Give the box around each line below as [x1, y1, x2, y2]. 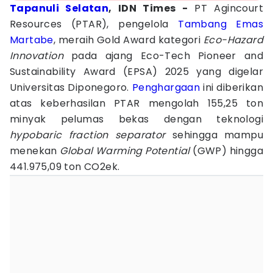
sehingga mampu [165, 128, 264, 142]
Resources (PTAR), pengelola [10, 17, 179, 31]
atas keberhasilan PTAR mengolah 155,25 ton [10, 96, 263, 110]
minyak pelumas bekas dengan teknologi [10, 112, 263, 126]
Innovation [10, 49, 64, 63]
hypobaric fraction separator [10, 128, 166, 142]
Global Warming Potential [60, 144, 190, 158]
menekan [10, 144, 60, 158]
